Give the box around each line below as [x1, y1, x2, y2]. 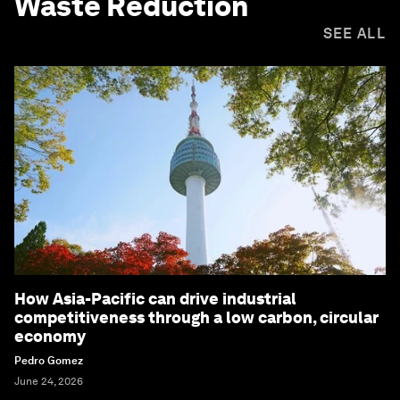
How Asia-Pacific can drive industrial [14, 289, 296, 309]
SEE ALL [322, 25, 386, 43]
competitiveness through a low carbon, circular [14, 308, 379, 328]
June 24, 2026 [14, 375, 83, 388]
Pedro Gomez [14, 354, 83, 368]
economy [14, 327, 86, 346]
